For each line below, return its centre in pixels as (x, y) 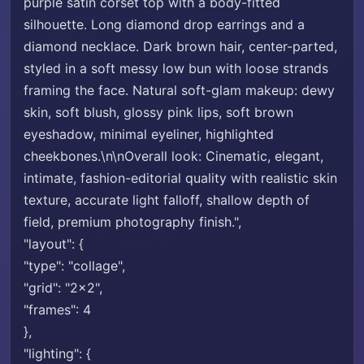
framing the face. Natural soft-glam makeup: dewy (179, 90)
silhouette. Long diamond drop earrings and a (164, 24)
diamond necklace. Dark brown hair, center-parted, (180, 46)
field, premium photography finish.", (132, 222)
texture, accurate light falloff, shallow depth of (167, 200)
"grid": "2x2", (63, 288)
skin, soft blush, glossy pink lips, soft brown (158, 112)
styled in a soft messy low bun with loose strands (176, 68)
